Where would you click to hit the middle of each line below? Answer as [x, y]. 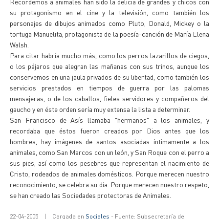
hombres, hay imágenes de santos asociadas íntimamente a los [109, 141]
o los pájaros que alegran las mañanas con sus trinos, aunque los [109, 66]
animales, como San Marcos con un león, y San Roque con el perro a [109, 152]
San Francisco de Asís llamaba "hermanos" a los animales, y [109, 120]
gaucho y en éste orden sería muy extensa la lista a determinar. [100, 109]
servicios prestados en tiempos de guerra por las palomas [109, 88]
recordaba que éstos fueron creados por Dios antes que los [109, 131]
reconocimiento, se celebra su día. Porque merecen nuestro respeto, [109, 184]
